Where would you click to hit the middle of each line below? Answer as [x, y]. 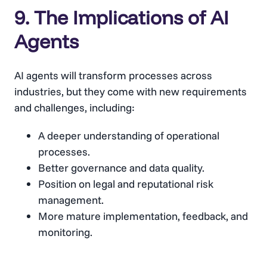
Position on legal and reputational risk [126, 184]
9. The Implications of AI [122, 18]
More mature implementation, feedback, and [143, 216]
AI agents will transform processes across [113, 76]
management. [71, 200]
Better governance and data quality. [121, 168]
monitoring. [65, 232]
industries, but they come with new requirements [131, 92]
